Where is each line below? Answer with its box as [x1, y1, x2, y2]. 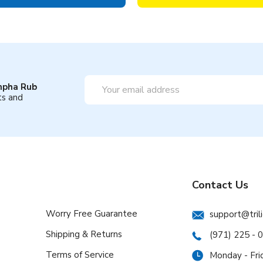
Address [84, 87, 116, 99]
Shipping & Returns [46, 228, 123, 240]
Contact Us [192, 177, 249, 192]
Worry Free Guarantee [46, 207, 138, 220]
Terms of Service [46, 248, 114, 261]
